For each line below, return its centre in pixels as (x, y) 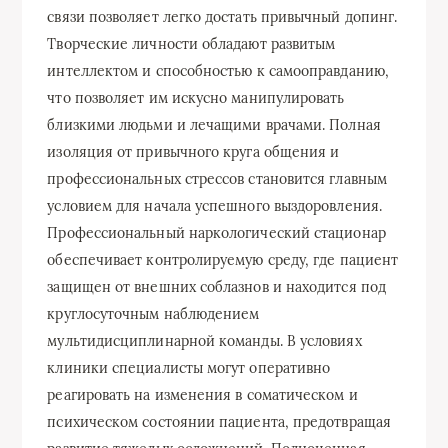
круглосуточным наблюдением (153, 313)
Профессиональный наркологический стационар (216, 232)
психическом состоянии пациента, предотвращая (219, 421)
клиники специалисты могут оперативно (189, 367)
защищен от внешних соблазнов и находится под (216, 286)
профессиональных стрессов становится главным (217, 178)
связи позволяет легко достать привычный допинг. (222, 16)
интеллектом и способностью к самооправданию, (218, 70)
